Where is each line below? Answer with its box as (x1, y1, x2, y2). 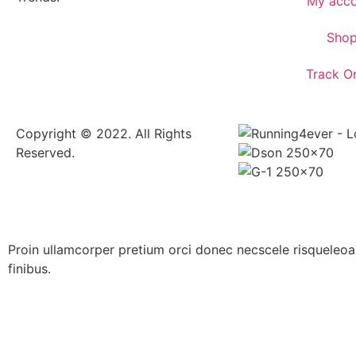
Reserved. (16, 145, 75, 161)
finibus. (8, 261, 51, 277)
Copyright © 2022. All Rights (16, 126, 192, 142)
